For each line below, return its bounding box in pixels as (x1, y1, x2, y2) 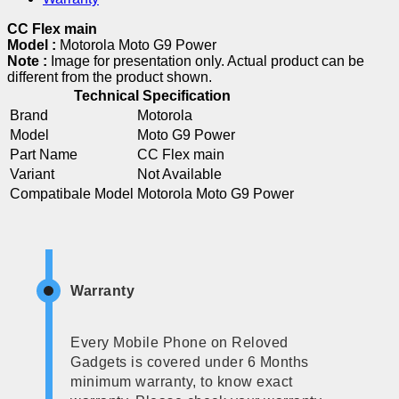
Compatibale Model (10, 185, 134, 201)
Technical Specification (73, 87, 231, 103)
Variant (10, 166, 54, 182)
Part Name (10, 146, 77, 162)
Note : (7, 53, 51, 69)
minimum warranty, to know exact (70, 373, 293, 389)
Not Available (137, 166, 222, 182)
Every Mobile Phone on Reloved (70, 334, 289, 350)
